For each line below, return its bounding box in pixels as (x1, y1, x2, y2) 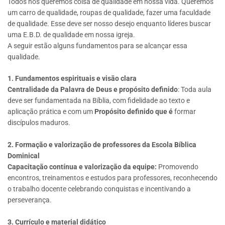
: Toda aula (178, 85, 211, 94)
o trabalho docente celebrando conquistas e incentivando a (8, 185, 191, 193)
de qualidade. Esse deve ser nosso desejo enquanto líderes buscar (8, 19, 211, 28)
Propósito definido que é (94, 107, 174, 116)
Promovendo (157, 163, 198, 171)
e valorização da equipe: (79, 163, 157, 171)
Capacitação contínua (8, 163, 77, 171)
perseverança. (8, 196, 52, 204)
